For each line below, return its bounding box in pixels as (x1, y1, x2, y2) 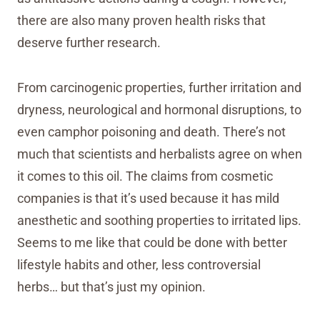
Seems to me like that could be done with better (17, 235, 287, 250)
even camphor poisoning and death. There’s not (17, 124, 286, 139)
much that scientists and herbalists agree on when (17, 146, 302, 161)
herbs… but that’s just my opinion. (17, 279, 206, 294)
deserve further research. (17, 35, 161, 50)
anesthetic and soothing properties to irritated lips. (17, 213, 301, 228)
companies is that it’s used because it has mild (17, 191, 279, 206)
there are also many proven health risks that (17, 13, 266, 28)
